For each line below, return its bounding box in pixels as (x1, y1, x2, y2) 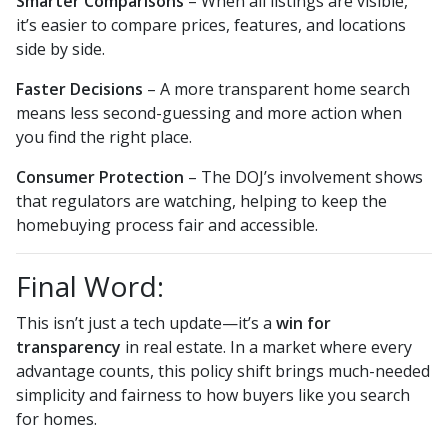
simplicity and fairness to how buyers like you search (16, 384, 410, 407)
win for (276, 312, 331, 335)
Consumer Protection (16, 166, 184, 189)
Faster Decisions (16, 78, 143, 101)
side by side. (16, 38, 105, 61)
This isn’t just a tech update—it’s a (16, 312, 276, 335)
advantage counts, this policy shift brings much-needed (16, 360, 430, 383)
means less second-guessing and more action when (16, 102, 402, 125)
